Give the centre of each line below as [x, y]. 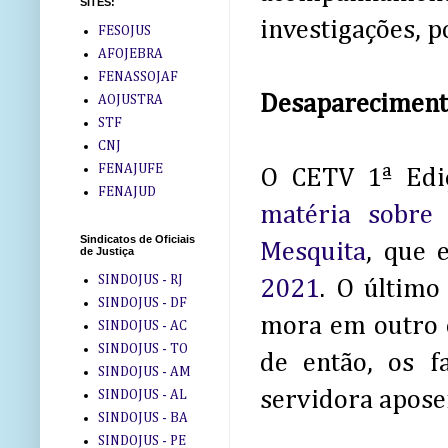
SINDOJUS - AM [144, 371]
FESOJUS [124, 30]
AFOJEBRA [130, 53]
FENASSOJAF [137, 76]
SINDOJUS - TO [142, 348]
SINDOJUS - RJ [140, 279]
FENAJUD [126, 191]
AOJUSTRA [130, 99]
